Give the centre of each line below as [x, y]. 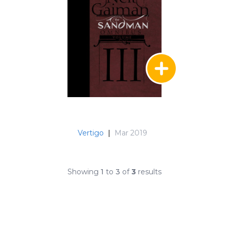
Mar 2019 [131, 133]
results [149, 172]
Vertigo [91, 133]
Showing [84, 172]
